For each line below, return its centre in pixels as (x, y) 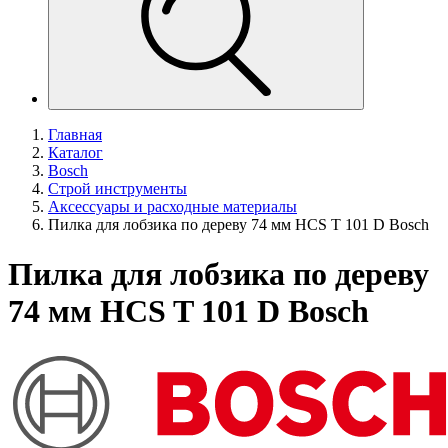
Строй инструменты (117, 189)
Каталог (75, 153)
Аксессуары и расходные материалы (172, 207)
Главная (75, 135)
